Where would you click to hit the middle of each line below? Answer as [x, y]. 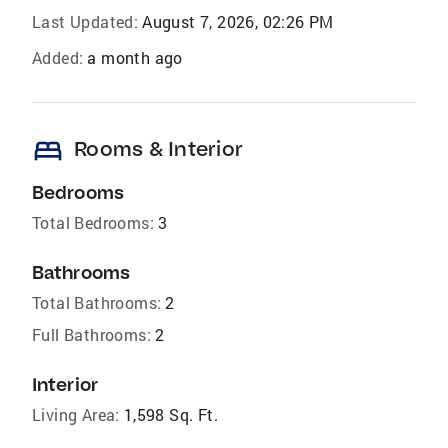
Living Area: [76, 414]
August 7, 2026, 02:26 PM [238, 21]
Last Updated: [85, 21]
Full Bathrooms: [91, 334]
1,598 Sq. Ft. [171, 414]
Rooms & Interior [158, 148]
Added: [58, 57]
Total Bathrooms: [97, 302]
